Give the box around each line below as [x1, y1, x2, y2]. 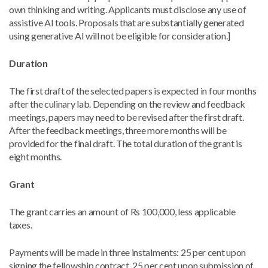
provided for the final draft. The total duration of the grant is [9, 138, 242, 149]
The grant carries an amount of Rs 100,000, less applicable [9, 206, 236, 217]
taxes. [9, 219, 32, 230]
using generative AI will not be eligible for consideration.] [9, 30, 231, 41]
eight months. [9, 151, 62, 162]
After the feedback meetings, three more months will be [9, 124, 227, 136]
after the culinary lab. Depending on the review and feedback [9, 98, 246, 109]
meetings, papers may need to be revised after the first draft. [9, 111, 244, 123]
